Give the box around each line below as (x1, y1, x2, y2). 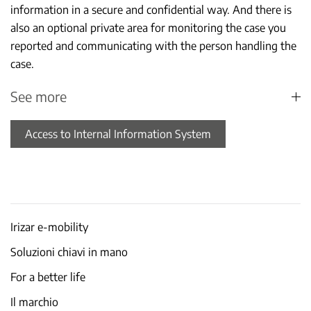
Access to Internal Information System (25, 127, 211, 141)
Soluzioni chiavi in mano (10, 245, 128, 259)
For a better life (10, 270, 85, 284)
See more (10, 87, 67, 105)
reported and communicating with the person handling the (10, 39, 296, 53)
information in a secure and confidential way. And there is (10, 3, 292, 17)
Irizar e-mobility (10, 220, 88, 234)
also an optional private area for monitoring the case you (10, 21, 286, 35)
